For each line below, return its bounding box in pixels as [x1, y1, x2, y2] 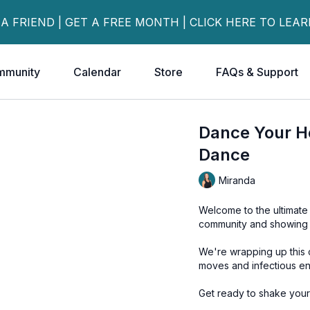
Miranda [219, 174, 256, 186]
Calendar [73, 65, 121, 79]
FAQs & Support [216, 65, 298, 79]
